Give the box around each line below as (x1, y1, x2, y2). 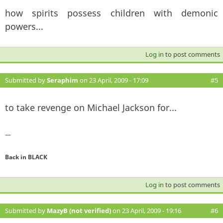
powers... (5, 20, 43, 32)
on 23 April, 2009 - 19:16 (111, 206, 181, 215)
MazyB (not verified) (47, 206, 111, 215)
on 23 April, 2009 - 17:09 (78, 75, 148, 85)
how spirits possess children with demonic (5, 6, 218, 19)
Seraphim (47, 75, 78, 85)
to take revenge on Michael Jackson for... (5, 101, 177, 113)
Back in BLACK (5, 152, 47, 161)
